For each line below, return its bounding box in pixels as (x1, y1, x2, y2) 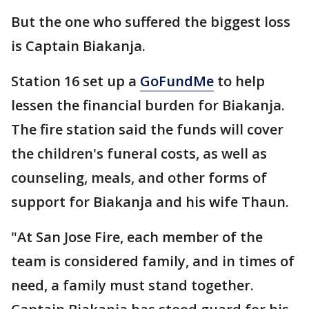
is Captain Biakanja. (11, 36, 146, 55)
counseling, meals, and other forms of (11, 168, 267, 187)
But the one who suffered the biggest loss (11, 12, 290, 31)
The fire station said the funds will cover (11, 119, 283, 139)
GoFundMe (140, 71, 214, 90)
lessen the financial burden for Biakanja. (11, 95, 285, 114)
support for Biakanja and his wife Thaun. (11, 192, 289, 211)
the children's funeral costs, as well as (11, 143, 267, 163)
